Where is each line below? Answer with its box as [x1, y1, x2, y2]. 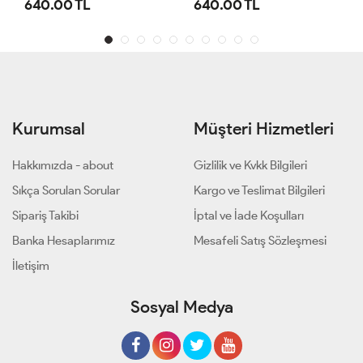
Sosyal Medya [130, 296, 233, 317]
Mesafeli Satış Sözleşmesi [194, 233, 327, 248]
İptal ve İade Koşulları [194, 207, 304, 223]
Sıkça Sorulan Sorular [12, 182, 120, 198]
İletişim [12, 258, 49, 273]
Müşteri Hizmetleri [194, 117, 334, 139]
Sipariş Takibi [12, 207, 79, 223]
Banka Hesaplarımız [12, 233, 115, 248]
